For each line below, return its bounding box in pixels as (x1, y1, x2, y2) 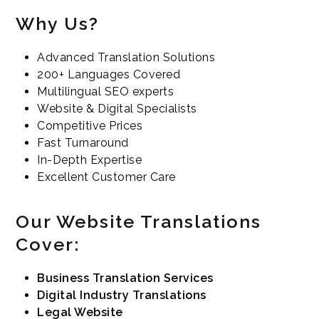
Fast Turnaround (37, 136, 129, 150)
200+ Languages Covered (37, 68, 181, 81)
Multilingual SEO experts (37, 85, 174, 98)
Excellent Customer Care (37, 170, 176, 184)
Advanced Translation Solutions (37, 51, 216, 64)
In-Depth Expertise (37, 153, 142, 167)
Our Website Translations (16, 211, 262, 232)
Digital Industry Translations (37, 288, 206, 302)
